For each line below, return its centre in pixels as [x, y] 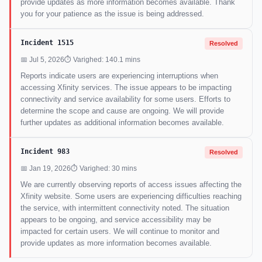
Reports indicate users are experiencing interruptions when [119, 76]
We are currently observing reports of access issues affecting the [131, 185]
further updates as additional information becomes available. [122, 123]
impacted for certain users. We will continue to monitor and [120, 232]
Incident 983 [45, 152]
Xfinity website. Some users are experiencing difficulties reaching [131, 196]
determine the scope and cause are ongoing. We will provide [122, 111]
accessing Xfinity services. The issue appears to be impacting [126, 88]
